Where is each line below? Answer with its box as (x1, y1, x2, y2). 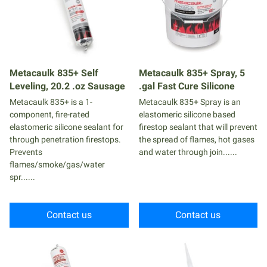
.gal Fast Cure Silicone (138, 80, 235, 92)
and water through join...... (138, 147, 237, 157)
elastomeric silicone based (138, 110, 235, 119)
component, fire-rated (10, 110, 89, 119)
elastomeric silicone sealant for (10, 122, 123, 132)
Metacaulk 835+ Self (10, 67, 98, 79)
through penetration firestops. (10, 135, 121, 144)
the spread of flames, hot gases (138, 135, 254, 144)
